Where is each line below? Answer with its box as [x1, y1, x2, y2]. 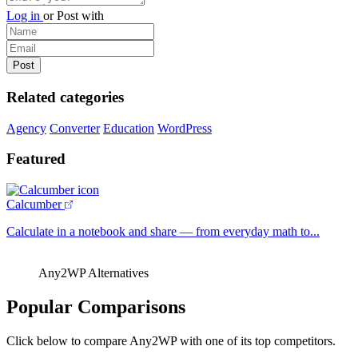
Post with [54, 9, 104, 23]
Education [103, 121, 154, 135]
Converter [50, 121, 100, 135]
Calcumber [6, 197, 62, 212]
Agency [6, 121, 46, 135]
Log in [6, 9, 43, 23]
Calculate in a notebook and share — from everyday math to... [6, 225, 320, 239]
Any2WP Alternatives [38, 266, 149, 280]
